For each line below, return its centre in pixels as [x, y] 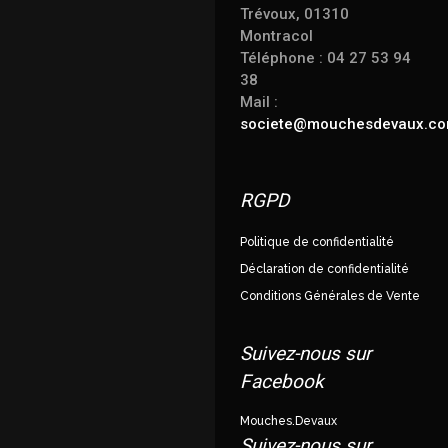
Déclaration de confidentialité [324, 269]
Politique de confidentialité [317, 242]
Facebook [282, 381]
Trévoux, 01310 [294, 14]
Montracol [276, 36]
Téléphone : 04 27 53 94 [325, 58]
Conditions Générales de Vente [330, 296]
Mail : [259, 102]
